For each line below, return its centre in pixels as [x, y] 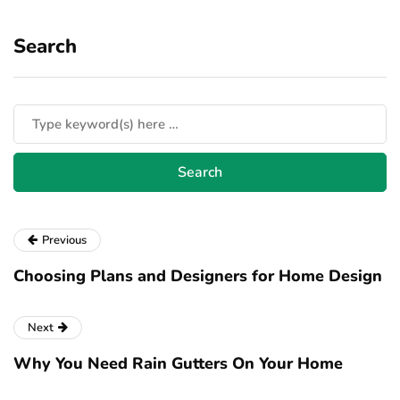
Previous [64, 240]
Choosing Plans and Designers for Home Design [198, 276]
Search [45, 46]
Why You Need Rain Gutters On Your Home [178, 363]
